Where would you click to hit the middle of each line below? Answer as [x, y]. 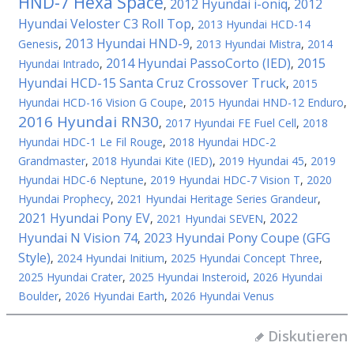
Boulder [38, 296]
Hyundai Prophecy [64, 199]
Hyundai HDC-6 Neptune [81, 180]
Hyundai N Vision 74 [78, 238]
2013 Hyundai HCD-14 [254, 24]
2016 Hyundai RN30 [88, 122]
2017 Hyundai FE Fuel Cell [231, 123]
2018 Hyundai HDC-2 [222, 142]
